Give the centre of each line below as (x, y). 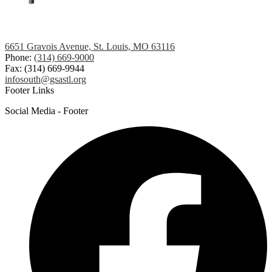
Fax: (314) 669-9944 (45, 69)
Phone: (19, 58)
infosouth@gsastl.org (46, 80)
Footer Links (29, 90)
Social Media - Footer (46, 111)
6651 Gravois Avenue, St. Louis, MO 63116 (90, 47)
